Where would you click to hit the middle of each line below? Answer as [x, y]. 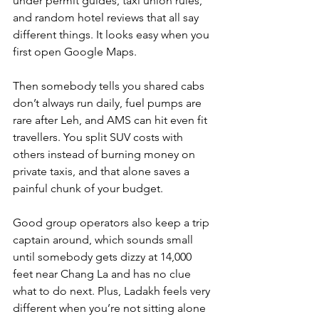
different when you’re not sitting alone [111, 308]
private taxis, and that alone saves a [103, 172]
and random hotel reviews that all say [107, 18]
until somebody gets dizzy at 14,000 [104, 257]
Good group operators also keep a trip [113, 223]
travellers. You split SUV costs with [99, 137]
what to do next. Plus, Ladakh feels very [113, 291]
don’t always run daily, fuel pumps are [109, 103]
